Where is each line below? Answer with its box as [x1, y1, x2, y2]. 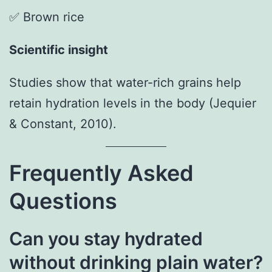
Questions [9, 187, 117, 214]
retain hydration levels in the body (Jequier [9, 95, 256, 110]
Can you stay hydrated [9, 227, 203, 250]
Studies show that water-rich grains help [9, 75, 241, 90]
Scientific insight [9, 42, 108, 57]
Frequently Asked [9, 159, 194, 186]
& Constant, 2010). [9, 116, 117, 131]
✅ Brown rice [9, 9, 84, 24]
